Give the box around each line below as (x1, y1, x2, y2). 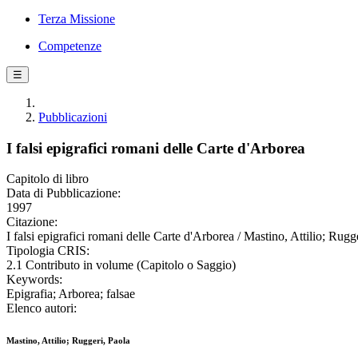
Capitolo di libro (6, 172, 89, 186)
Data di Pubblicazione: (6, 186, 121, 201)
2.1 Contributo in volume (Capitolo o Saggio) (6, 258, 236, 272)
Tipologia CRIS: (6, 244, 89, 258)
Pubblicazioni (38, 110, 107, 124)
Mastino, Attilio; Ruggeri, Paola (6, 336, 130, 346)
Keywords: (6, 272, 62, 287)
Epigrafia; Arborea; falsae (6, 287, 135, 301)
